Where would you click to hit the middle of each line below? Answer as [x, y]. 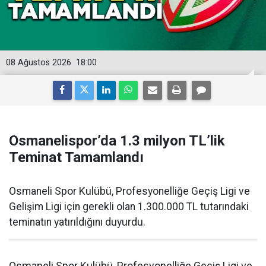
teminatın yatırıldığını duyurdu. [77, 222]
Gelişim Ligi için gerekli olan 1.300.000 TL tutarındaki [129, 207]
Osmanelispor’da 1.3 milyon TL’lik [117, 141]
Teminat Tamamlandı [76, 158]
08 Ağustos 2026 [39, 63]
